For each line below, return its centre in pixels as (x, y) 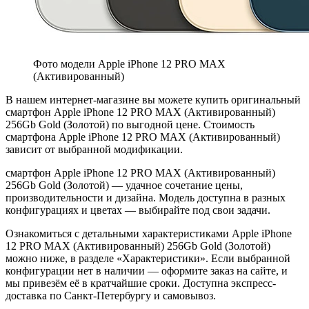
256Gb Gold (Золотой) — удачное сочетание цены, (124, 185)
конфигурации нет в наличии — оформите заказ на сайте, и (147, 270)
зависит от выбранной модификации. (94, 149)
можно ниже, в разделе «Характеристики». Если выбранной (148, 258)
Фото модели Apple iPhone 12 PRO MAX (129, 63)
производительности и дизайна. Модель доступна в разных (146, 197)
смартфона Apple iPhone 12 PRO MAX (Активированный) (143, 137)
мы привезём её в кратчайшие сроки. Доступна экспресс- (141, 283)
